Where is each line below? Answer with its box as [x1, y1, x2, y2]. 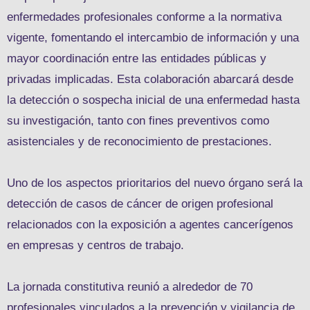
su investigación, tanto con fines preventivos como [7, 113, 269, 127]
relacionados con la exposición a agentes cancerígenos [7, 217, 293, 231]
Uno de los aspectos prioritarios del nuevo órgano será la [7, 176, 302, 190]
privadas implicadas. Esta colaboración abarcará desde [7, 72, 293, 86]
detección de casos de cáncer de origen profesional [7, 197, 273, 210]
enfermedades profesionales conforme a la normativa [7, 10, 282, 24]
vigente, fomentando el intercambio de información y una [7, 30, 299, 44]
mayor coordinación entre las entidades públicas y [7, 51, 266, 65]
